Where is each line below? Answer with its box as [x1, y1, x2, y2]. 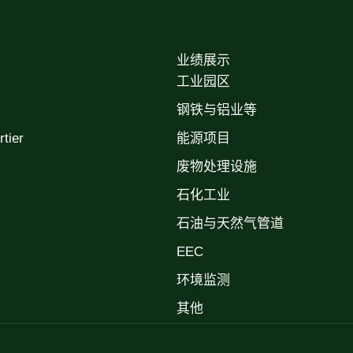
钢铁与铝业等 [176, 100, 257, 121]
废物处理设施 [176, 157, 257, 178]
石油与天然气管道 [176, 214, 284, 235]
